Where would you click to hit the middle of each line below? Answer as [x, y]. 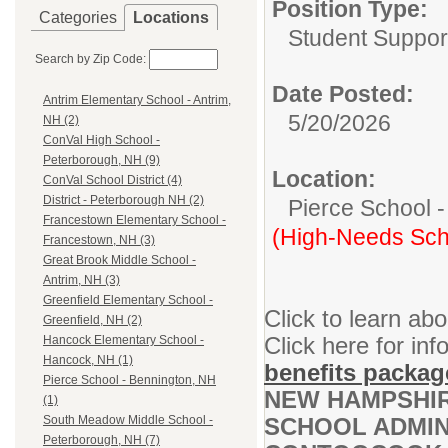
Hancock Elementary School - [123, 340]
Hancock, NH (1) [88, 360]
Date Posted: [343, 94]
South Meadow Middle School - [128, 420]
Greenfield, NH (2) [92, 320]
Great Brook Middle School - [119, 260]
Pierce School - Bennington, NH [129, 380]
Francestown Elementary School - [134, 220]
